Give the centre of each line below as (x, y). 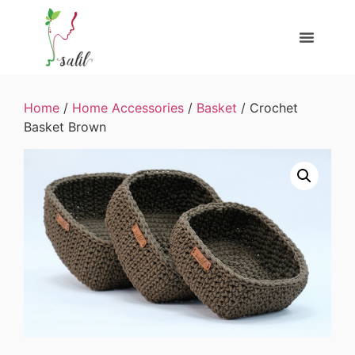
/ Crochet (267, 108)
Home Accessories (128, 108)
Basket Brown (65, 127)
